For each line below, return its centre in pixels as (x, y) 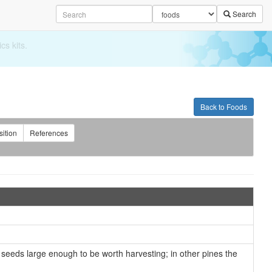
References (49, 133)
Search (243, 14)
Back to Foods (224, 107)
